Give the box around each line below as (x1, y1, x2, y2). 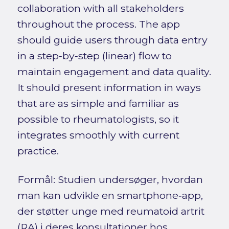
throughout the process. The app (17, 17, 180, 30)
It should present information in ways (17, 81, 201, 94)
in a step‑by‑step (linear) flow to (17, 49, 172, 62)
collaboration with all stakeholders (17, 2, 184, 14)
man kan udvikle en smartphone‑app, (17, 189, 203, 201)
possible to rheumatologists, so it (17, 112, 179, 125)
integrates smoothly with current (17, 128, 179, 141)
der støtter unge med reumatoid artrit (17, 204, 204, 217)
